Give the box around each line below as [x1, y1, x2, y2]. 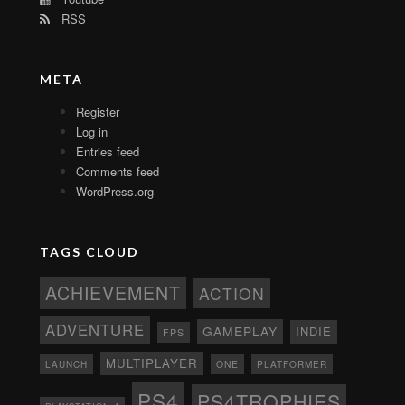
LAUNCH [45, 357, 88, 371]
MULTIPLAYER [106, 353, 198, 372]
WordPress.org [76, 182, 154, 200]
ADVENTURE [45, 318, 145, 341]
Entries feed [76, 142, 139, 160]
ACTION [199, 281, 265, 305]
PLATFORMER [257, 356, 327, 371]
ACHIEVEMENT [45, 278, 181, 306]
